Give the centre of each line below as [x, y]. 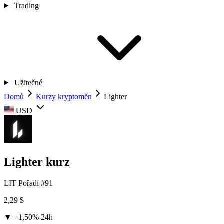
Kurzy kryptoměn [64, 97]
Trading [26, 6]
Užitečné [28, 83]
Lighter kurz [37, 162]
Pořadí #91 [36, 183]
